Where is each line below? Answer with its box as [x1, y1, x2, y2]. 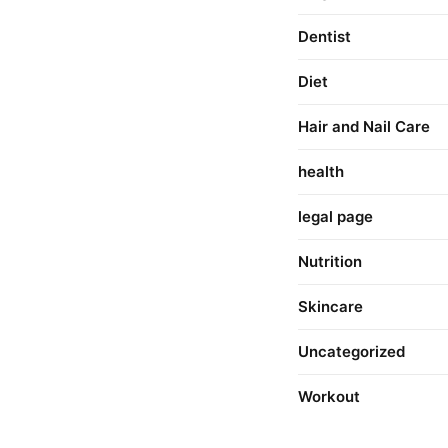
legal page [298, 207, 373, 226]
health [298, 162, 344, 181]
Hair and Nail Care [298, 117, 430, 136]
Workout [298, 387, 360, 406]
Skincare [298, 297, 363, 316]
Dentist [298, 27, 351, 46]
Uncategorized [298, 342, 405, 361]
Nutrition [298, 252, 362, 271]
